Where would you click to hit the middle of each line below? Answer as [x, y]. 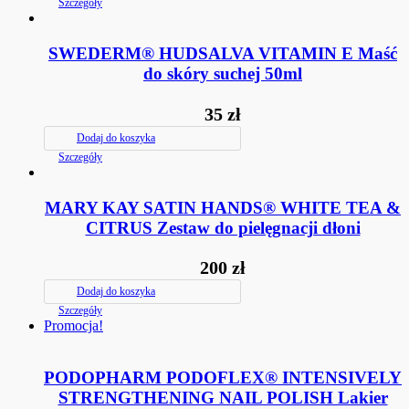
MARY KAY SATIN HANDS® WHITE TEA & [223, 207]
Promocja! [73, 326]
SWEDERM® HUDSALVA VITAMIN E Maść [223, 54]
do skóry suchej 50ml [223, 74]
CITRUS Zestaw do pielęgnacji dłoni [223, 227]
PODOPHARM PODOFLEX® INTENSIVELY [223, 378]
